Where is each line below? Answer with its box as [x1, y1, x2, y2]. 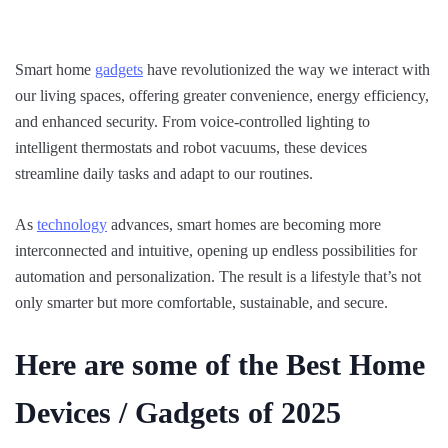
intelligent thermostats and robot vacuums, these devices [15, 138, 367, 156]
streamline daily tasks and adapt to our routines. [15, 164, 317, 182]
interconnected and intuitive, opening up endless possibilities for [15, 241, 417, 259]
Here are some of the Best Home [15, 347, 425, 381]
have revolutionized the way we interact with [143, 60, 430, 78]
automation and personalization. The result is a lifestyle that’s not [15, 267, 421, 285]
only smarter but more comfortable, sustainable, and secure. [15, 293, 388, 311]
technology [37, 215, 107, 233]
